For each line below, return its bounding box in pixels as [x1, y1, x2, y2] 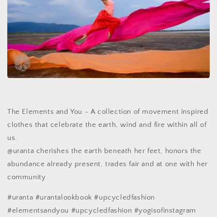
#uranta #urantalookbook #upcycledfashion [7, 193, 155, 201]
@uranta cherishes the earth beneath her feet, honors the [7, 146, 201, 155]
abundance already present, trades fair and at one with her [7, 159, 208, 168]
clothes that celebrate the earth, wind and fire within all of [7, 120, 207, 129]
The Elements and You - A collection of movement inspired [7, 107, 209, 116]
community [7, 172, 46, 181]
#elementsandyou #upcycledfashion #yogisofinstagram [7, 206, 197, 215]
